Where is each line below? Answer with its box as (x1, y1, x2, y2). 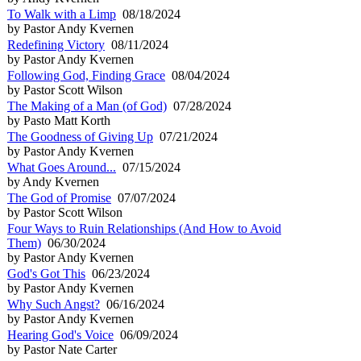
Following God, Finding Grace (7, 68, 165, 82)
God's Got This (7, 266, 85, 280)
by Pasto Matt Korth (7, 113, 110, 127)
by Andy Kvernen (7, 174, 99, 189)
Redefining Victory (7, 37, 105, 52)
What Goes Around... (7, 160, 116, 174)
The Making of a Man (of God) (7, 98, 167, 113)
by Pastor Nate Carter (7, 342, 117, 356)
